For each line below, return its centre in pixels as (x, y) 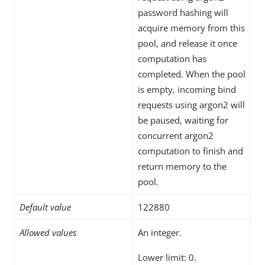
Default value (45, 207)
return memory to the (182, 166)
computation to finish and (190, 151)
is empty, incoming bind (187, 89)
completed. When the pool (192, 74)
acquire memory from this (191, 28)
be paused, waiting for (183, 120)
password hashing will (183, 12)
